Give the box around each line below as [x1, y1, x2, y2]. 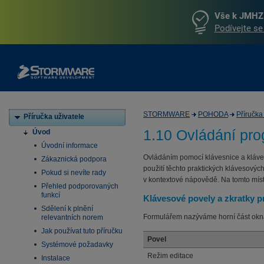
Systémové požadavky [41, 240, 113, 249]
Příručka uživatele [24, 113, 84, 121]
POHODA [198, 110, 228, 118]
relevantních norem [41, 213, 103, 222]
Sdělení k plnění [41, 204, 93, 213]
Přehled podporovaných [41, 182, 118, 190]
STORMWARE [143, 110, 190, 118]
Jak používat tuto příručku [41, 227, 123, 235]
